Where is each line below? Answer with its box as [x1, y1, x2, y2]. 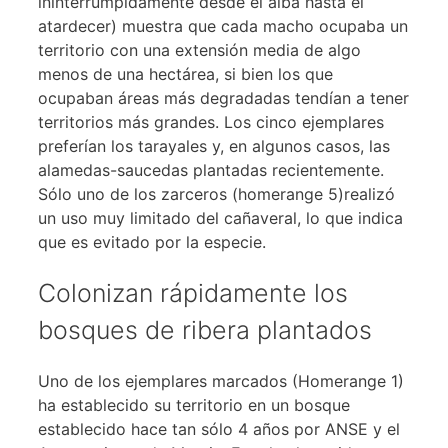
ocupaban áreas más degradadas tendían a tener [38, 87, 409, 108]
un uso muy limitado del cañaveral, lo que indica [38, 207, 403, 228]
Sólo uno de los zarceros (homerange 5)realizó [38, 183, 395, 204]
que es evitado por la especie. [38, 231, 266, 252]
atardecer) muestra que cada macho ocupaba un [38, 15, 408, 36]
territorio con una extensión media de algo [38, 39, 361, 60]
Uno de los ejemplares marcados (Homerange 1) [38, 371, 404, 392]
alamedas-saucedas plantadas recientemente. [38, 159, 384, 180]
